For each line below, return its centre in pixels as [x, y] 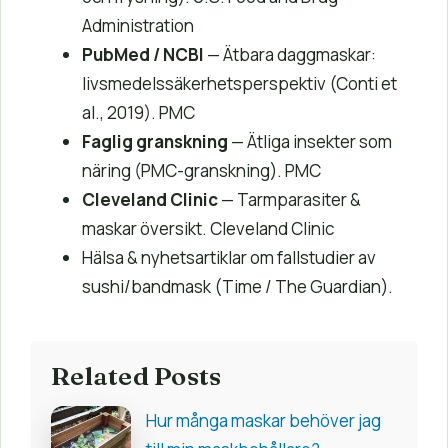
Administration [138, 26]
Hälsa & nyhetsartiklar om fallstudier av [229, 258]
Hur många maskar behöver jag [263, 421]
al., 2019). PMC [138, 113]
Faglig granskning [155, 142]
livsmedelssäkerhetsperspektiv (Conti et [239, 84]
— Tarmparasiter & [289, 200]
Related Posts [136, 376]
